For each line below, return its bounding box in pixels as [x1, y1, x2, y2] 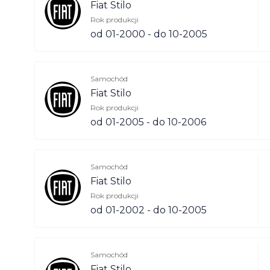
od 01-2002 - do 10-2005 [90, 204, 207, 216]
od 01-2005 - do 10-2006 [90, 116, 206, 128]
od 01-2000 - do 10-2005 [90, 28, 207, 40]
